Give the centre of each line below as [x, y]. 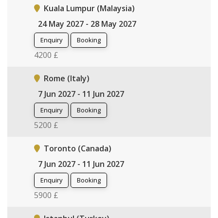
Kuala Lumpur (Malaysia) [89, 8]
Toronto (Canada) [78, 148]
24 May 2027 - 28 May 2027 [87, 24]
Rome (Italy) [67, 78]
